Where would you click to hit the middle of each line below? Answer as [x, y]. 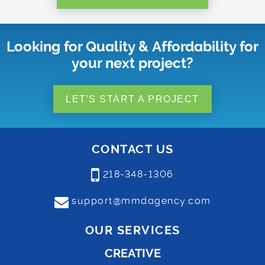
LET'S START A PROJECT [132, 99]
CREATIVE [132, 253]
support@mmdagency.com [141, 201]
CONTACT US [132, 149]
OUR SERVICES [132, 230]
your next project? [132, 63]
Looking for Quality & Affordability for [132, 46]
